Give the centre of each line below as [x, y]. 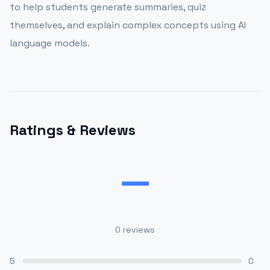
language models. [50, 43]
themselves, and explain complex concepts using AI [128, 25]
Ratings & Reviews [73, 130]
